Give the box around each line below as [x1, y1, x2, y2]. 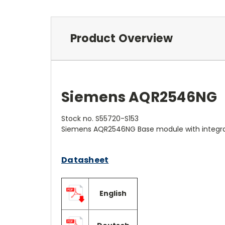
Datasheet [61, 154, 109, 166]
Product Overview [70, 30, 173, 46]
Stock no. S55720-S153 [61, 113, 139, 124]
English [99, 188, 127, 198]
